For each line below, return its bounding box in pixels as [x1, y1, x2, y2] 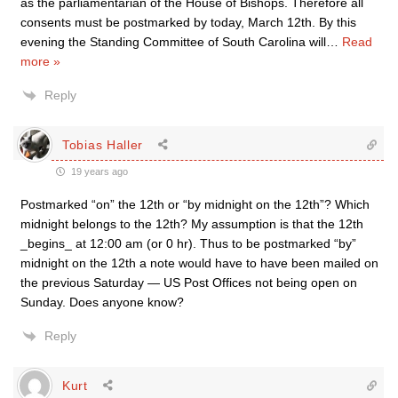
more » [20, 54, 60, 68]
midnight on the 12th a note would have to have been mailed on [20, 256, 378, 270]
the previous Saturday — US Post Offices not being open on [20, 275, 357, 290]
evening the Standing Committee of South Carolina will [20, 35, 326, 49]
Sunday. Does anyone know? [20, 295, 184, 309]
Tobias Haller [62, 137, 144, 152]
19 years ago [68, 166, 128, 177]
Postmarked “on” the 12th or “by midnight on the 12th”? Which [20, 197, 370, 211]
